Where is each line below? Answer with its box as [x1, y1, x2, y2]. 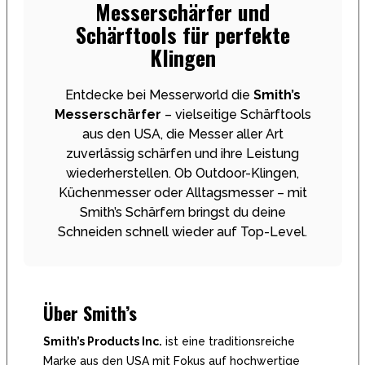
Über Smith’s [42, 299, 137, 326]
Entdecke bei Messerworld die [64, 86, 253, 103]
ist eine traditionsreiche [161, 334, 295, 348]
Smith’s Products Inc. [42, 334, 162, 348]
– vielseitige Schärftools [161, 106, 311, 122]
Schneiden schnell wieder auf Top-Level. [58, 223, 307, 240]
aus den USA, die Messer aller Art [81, 125, 284, 142]
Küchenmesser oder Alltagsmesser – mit [58, 184, 307, 200]
